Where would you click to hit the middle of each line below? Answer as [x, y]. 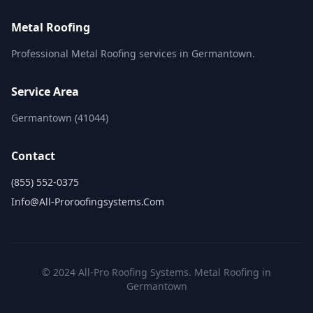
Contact [33, 156]
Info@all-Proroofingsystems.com [88, 202]
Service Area [45, 92]
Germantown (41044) [60, 118]
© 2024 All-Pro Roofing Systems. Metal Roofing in [156, 272]
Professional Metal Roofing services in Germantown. [133, 53]
